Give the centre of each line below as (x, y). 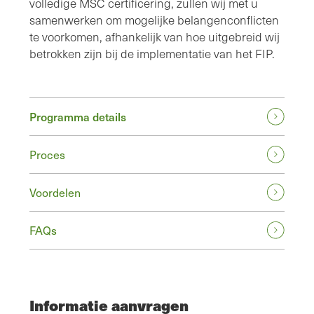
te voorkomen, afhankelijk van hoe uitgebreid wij (155, 37)
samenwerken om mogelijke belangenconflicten (154, 20)
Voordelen (55, 192)
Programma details (78, 117)
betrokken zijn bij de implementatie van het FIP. (152, 54)
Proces (47, 155)
